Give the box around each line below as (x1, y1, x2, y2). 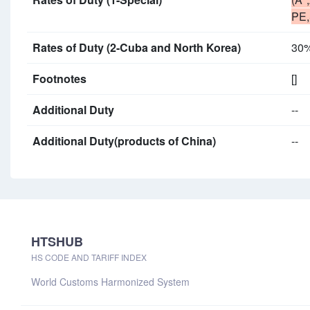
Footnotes (33, 71, 86, 86)
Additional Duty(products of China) (33, 133, 216, 149)
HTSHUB (31, 232, 83, 250)
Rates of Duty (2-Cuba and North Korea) (33, 39, 241, 55)
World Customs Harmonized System (31, 275, 190, 289)
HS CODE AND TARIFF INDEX (31, 251, 147, 263)
